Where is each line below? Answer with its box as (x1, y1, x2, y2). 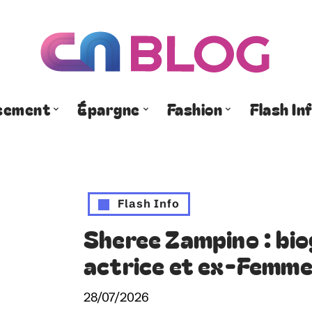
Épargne (77, 97, 140, 120)
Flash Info (118, 196, 180, 210)
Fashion (167, 97, 223, 120)
